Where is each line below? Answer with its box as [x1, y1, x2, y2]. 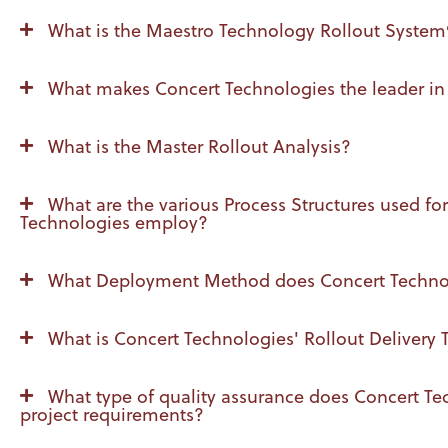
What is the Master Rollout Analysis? [47, 134, 351, 160]
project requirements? [20, 402, 204, 428]
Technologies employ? [20, 210, 208, 236]
